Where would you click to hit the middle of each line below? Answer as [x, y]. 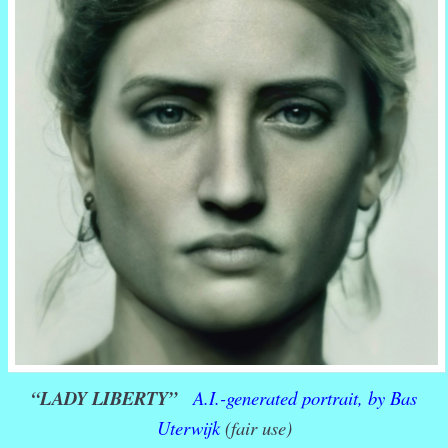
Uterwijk [188, 428]
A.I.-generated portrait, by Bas [302, 398]
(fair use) [255, 428]
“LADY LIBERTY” [104, 398]
